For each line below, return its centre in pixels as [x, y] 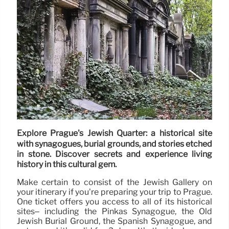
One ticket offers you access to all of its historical [114, 202]
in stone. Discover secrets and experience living [114, 154]
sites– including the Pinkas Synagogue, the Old [114, 212]
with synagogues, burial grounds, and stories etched [114, 144]
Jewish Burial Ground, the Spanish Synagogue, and [114, 221]
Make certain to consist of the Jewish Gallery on [114, 182]
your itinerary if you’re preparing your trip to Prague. [114, 192]
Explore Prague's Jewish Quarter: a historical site [114, 133]
